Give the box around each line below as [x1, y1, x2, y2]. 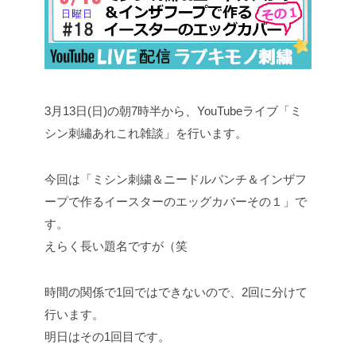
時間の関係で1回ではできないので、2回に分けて [44, 285, 308, 300]
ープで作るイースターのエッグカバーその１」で [44, 195, 307, 209]
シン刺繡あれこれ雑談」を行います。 [44, 126, 247, 141]
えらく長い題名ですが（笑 [44, 239, 188, 253]
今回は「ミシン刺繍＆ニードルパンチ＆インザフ [44, 172, 307, 187]
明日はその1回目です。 [44, 330, 170, 344]
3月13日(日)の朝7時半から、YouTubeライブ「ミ [44, 104, 302, 118]
